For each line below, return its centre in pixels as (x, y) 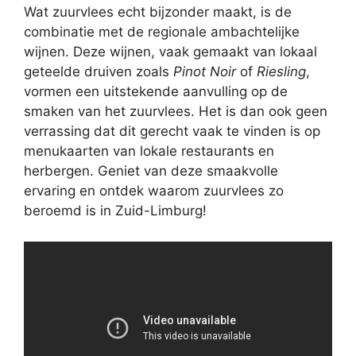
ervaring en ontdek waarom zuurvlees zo (154, 191)
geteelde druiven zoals (99, 72)
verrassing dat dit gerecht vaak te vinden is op (172, 132)
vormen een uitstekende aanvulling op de (156, 92)
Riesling (281, 72)
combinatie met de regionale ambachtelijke (162, 32)
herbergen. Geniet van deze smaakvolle (151, 171)
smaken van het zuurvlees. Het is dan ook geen (176, 112)
